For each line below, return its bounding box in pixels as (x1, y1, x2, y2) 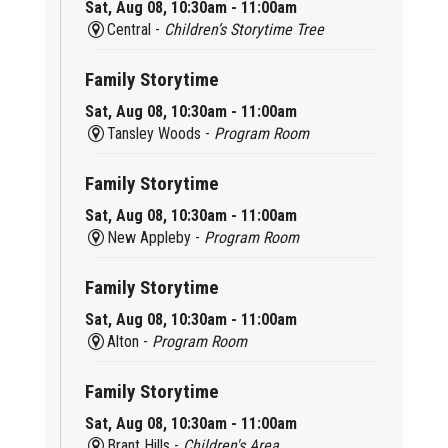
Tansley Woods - (107, 123, 215, 143)
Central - (107, 19, 165, 39)
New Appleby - (107, 227, 205, 247)
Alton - (107, 331, 153, 351)
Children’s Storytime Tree (164, 19, 325, 39)
